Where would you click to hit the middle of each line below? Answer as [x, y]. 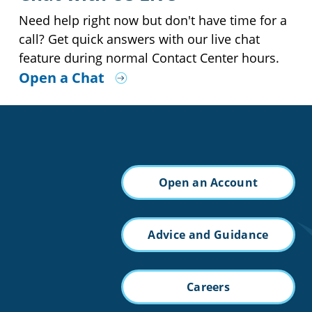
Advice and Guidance [208, 234]
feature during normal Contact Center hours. [149, 57]
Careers [208, 287]
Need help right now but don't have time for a [153, 20]
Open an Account [208, 182]
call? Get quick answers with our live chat [139, 39]
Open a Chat [61, 77]
